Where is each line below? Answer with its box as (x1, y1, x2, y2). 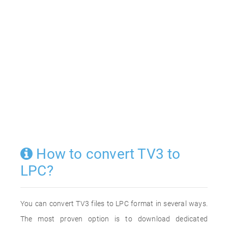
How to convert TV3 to (33, 146, 181, 162)
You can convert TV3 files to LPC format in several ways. (20, 199, 208, 208)
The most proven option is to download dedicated (20, 215, 208, 223)
